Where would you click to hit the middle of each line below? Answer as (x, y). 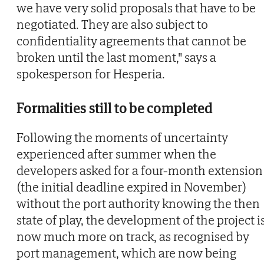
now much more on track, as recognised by (133, 236)
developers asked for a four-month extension (140, 170)
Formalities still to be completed (115, 108)
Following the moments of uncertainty (122, 137)
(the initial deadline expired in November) (131, 187)
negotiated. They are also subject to (112, 24)
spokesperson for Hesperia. (91, 73)
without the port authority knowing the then (138, 203)
